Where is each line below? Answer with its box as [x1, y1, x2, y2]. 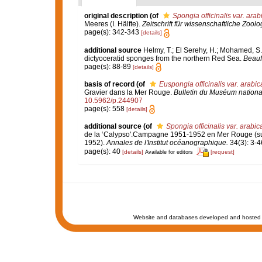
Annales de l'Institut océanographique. [106, 139, 228, 147]
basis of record [84, 80, 135, 88]
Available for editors [144, 149, 193, 155]
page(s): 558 [84, 104, 126, 113]
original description [84, 12, 148, 20]
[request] [210, 148, 235, 155]
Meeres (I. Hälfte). [84, 20, 142, 29]
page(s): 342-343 [84, 28, 141, 37]
